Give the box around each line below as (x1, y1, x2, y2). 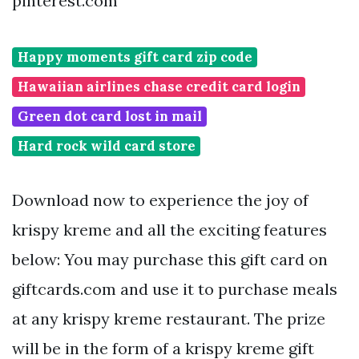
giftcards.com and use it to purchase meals (12, 279, 337, 300)
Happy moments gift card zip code (17, 48, 252, 67)
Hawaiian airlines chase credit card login (17, 78, 301, 96)
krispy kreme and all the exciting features (12, 220, 327, 240)
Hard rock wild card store (17, 137, 196, 155)
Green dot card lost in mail (17, 107, 202, 126)
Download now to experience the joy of (12, 190, 309, 211)
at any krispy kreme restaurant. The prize (12, 309, 325, 329)
